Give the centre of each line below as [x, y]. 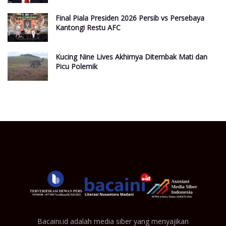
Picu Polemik [76, 67]
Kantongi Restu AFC [88, 27]
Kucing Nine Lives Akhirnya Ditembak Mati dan [131, 57]
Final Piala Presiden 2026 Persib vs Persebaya [130, 18]
